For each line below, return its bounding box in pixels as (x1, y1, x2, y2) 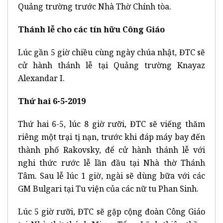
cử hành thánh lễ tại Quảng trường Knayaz (18, 59, 205, 71)
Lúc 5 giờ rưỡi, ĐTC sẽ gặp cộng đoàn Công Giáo (18, 206, 205, 217)
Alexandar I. (18, 72, 65, 84)
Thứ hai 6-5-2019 (18, 95, 86, 107)
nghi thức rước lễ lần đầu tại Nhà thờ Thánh (18, 157, 205, 168)
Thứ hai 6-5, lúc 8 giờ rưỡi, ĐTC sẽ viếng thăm (18, 118, 205, 129)
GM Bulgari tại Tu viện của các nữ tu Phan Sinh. (18, 183, 199, 194)
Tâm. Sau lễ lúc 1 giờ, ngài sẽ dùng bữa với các (18, 170, 205, 181)
